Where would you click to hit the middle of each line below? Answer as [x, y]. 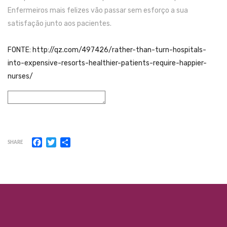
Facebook [60, 141]
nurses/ [20, 77]
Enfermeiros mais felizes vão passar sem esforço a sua [98, 11]
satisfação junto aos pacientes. [60, 24]
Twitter [70, 141]
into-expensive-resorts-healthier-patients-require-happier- [107, 63]
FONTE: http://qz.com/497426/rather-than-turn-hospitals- [107, 50]
